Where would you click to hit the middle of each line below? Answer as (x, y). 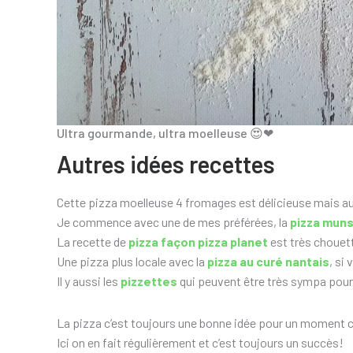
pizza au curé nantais (268, 262)
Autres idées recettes (166, 164)
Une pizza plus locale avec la (132, 262)
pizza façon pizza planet (198, 242)
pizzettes (149, 281)
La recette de (93, 242)
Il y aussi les (89, 281)
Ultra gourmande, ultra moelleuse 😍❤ (165, 133)
